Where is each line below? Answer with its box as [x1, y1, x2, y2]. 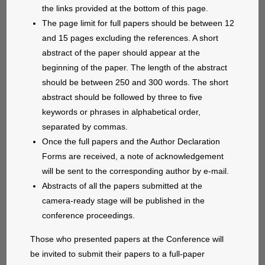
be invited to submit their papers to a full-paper [30, 249, 205, 259]
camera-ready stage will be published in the [42, 196, 205, 206]
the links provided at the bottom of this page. [42, 4, 209, 14]
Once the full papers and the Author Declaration [42, 137, 221, 147]
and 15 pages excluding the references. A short [42, 33, 219, 43]
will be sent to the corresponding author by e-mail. [42, 166, 230, 176]
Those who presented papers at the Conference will [30, 234, 224, 244]
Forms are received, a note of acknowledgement [42, 151, 224, 161]
